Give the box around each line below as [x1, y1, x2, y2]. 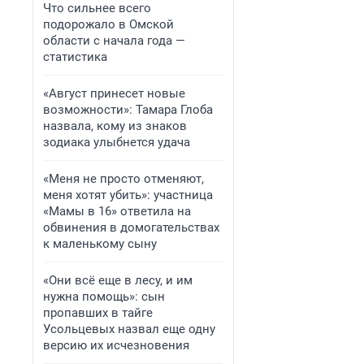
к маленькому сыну [43, 236, 157, 251]
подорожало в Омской [43, 17, 174, 32]
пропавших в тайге [43, 305, 153, 320]
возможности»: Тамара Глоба [43, 102, 213, 117]
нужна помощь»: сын [43, 289, 165, 304]
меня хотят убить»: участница [43, 188, 213, 202]
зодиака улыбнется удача [43, 135, 190, 149]
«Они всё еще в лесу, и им [43, 273, 193, 288]
